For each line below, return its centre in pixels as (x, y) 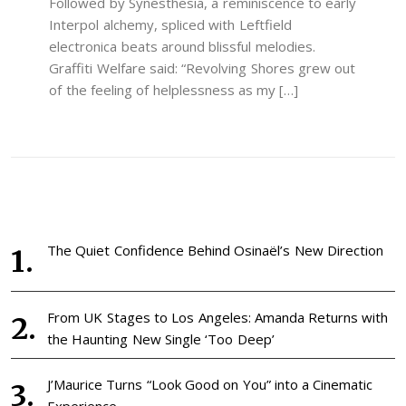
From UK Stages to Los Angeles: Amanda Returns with (218, 318)
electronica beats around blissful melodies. (182, 46)
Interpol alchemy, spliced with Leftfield (170, 24)
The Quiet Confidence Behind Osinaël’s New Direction (215, 251)
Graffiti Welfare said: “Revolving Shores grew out (203, 68)
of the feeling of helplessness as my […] (174, 89)
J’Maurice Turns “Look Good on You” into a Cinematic (210, 385)
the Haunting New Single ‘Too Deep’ (161, 339)
